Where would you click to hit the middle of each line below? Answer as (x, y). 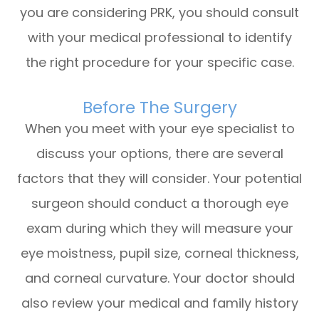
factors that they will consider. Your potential (159, 178)
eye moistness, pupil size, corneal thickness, (159, 253)
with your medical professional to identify (159, 37)
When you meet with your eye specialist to (159, 128)
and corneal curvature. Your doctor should (159, 278)
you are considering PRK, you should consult (159, 12)
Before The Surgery (159, 107)
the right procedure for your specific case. (159, 62)
